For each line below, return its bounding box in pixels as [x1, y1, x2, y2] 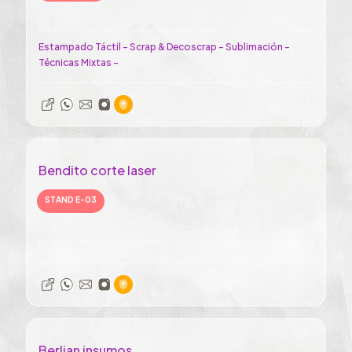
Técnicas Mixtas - [38, 57, 119, 68]
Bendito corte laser [38, 162, 156, 178]
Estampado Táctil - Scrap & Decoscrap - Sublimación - [38, 41, 290, 53]
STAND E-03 [45, 195, 97, 204]
